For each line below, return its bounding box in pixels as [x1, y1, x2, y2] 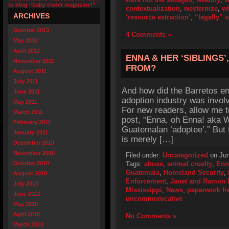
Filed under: [126, 151, 163, 159]
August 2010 [13, 170, 47, 176]
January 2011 [13, 129, 48, 135]
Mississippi [126, 186, 162, 194]
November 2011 [13, 58, 54, 64]
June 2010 [13, 191, 40, 197]
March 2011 [13, 109, 43, 115]
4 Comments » [126, 31, 171, 38]
